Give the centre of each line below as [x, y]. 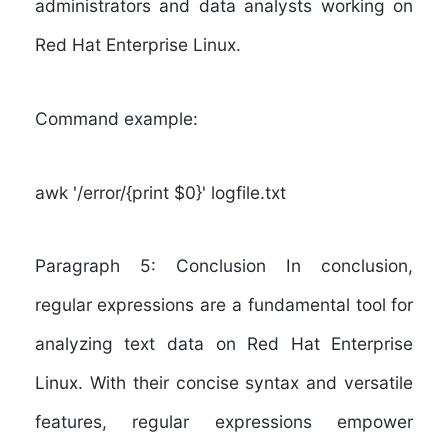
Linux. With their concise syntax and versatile [224, 383]
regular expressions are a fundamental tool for [224, 305]
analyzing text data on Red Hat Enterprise [224, 344]
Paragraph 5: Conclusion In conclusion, [224, 266]
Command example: [116, 118]
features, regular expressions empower [224, 422]
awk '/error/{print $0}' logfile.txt [160, 192]
